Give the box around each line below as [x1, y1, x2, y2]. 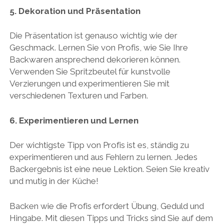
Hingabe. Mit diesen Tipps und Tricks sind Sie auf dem [9, 212, 213, 223]
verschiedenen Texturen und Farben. [9, 90, 148, 100]
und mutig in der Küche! [9, 176, 98, 186]
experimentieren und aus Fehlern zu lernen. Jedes [9, 152, 197, 162]
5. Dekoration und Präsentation [9, 5, 140, 16]
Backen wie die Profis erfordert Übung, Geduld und [9, 200, 204, 211]
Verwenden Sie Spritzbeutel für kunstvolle [9, 66, 170, 76]
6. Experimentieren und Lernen [9, 115, 138, 125]
